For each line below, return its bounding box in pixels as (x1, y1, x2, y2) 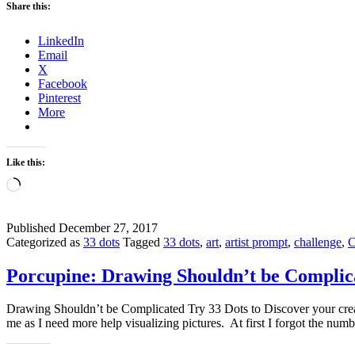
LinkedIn (38, 33, 84, 48)
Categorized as (6, 235, 83, 249)
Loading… (20, 176, 74, 190)
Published (6, 220, 59, 235)
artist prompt (225, 235, 288, 249)
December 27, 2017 (59, 220, 158, 235)
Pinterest (38, 90, 81, 105)
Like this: (6, 156, 45, 168)
